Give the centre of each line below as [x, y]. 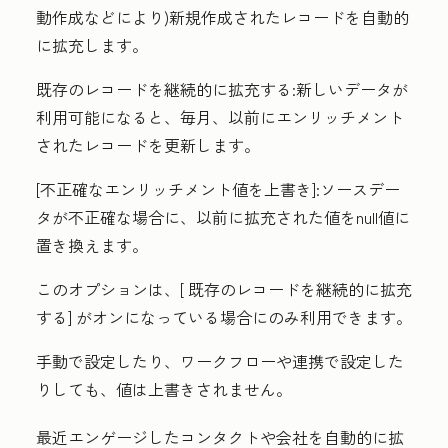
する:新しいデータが [334, 89]
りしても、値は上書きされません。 [164, 389]
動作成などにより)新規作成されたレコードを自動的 [222, 17]
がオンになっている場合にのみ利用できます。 [242, 317]
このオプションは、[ [112, 289]
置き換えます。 [92, 245]
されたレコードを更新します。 [148, 145]
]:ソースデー [356, 189]
